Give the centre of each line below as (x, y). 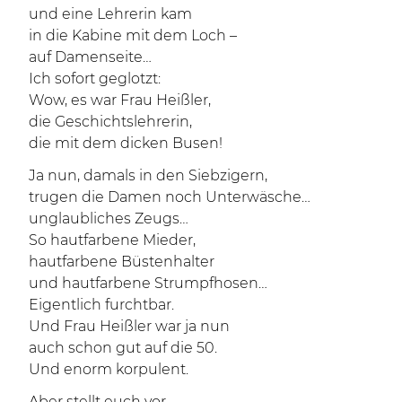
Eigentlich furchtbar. (101, 305)
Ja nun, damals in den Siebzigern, (148, 175)
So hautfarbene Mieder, (112, 240)
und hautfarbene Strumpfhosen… (148, 283)
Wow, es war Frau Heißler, (120, 100)
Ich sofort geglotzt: (95, 79)
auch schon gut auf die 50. (123, 348)
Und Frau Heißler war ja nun (129, 326)
